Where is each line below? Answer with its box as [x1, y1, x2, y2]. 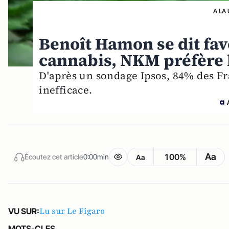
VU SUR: [8, 206, 39, 217]
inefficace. [39, 83, 93, 98]
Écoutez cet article [25, 152, 83, 161]
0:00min [83, 152, 109, 161]
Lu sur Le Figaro [39, 205, 105, 217]
